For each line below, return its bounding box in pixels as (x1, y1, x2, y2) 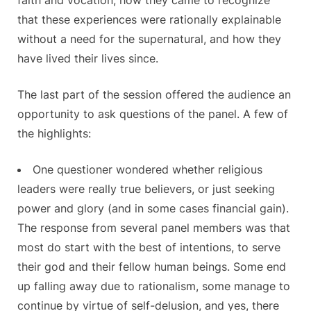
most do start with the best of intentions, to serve (17, 239, 280, 254)
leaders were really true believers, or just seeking (17, 181, 275, 196)
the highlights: (17, 126, 91, 140)
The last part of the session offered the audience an (17, 87, 291, 101)
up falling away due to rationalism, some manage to (17, 278, 290, 293)
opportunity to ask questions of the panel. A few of (17, 106, 288, 121)
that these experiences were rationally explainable (17, 12, 281, 26)
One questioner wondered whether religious (33, 162, 262, 176)
